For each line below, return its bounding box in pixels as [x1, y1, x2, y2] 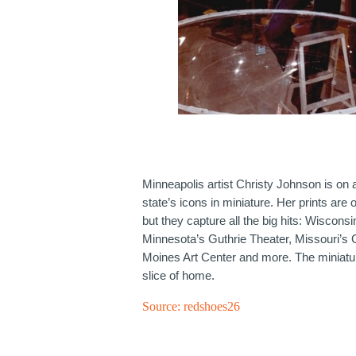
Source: [142, 299, 184, 313]
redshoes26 [184, 299, 241, 313]
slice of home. [142, 268, 215, 282]
